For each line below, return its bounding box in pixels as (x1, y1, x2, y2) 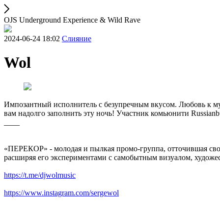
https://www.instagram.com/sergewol (4, 188, 119, 197)
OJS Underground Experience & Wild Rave (4, 16, 140, 24)
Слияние (62, 34, 91, 43)
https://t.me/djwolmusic (4, 170, 76, 179)
